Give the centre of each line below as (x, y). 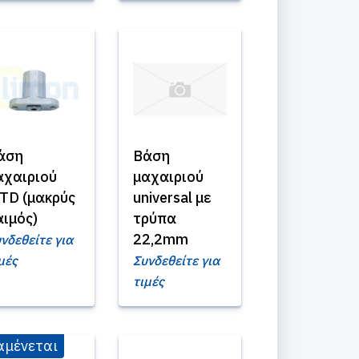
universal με (172, 198)
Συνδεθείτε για (176, 260)
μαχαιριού (168, 177)
